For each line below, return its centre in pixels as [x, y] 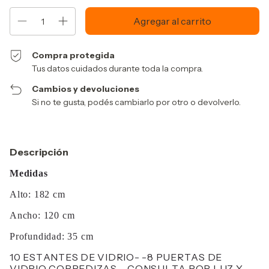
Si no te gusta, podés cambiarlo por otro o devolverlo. [137, 102]
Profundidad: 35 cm [52, 236]
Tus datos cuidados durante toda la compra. [118, 68]
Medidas [29, 173]
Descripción [39, 152]
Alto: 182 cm [38, 194]
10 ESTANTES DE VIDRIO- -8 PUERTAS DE [116, 257]
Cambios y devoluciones [86, 89]
